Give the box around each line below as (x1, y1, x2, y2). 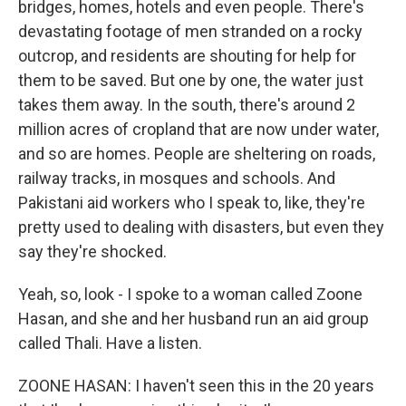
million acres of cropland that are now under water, (18, 120, 379, 139)
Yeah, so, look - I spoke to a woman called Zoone (18, 285, 362, 304)
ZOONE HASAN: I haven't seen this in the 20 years (18, 376, 374, 395)
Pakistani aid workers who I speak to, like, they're (18, 193, 365, 212)
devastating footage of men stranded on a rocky (18, 22, 362, 41)
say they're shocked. (18, 242, 167, 261)
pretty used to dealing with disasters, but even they (18, 217, 384, 237)
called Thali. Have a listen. (18, 333, 202, 353)
